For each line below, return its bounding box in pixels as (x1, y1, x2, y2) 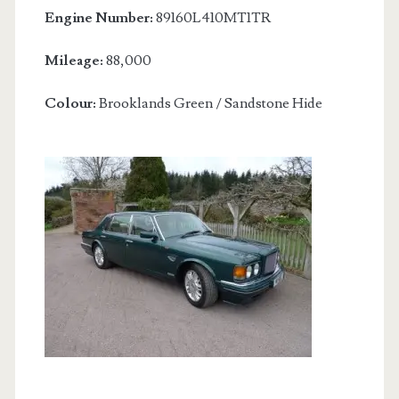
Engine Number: (44, 9, 153, 27)
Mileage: (44, 52, 106, 69)
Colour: (44, 94, 96, 112)
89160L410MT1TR (152, 9, 271, 27)
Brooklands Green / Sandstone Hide (95, 94, 322, 112)
